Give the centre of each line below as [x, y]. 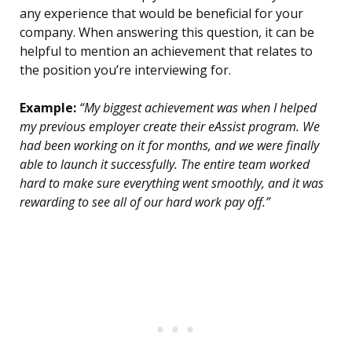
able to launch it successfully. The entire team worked [165, 165]
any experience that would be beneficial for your [161, 14]
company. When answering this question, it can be [167, 33]
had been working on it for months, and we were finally [169, 146]
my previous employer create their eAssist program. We [170, 127]
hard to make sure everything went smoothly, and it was [172, 183]
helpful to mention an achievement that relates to [166, 51]
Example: [48, 108]
